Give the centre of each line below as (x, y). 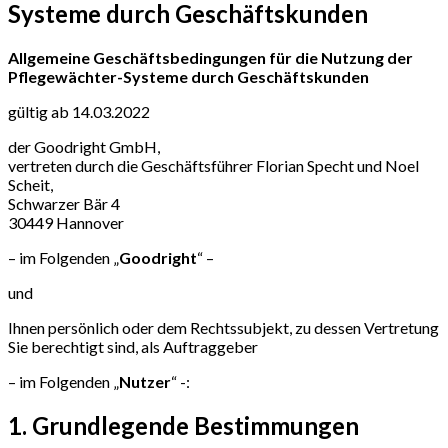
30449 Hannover (66, 222)
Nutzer (145, 381)
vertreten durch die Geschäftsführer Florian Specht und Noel (213, 165)
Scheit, (30, 184)
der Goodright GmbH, (84, 146)
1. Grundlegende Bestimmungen (183, 425)
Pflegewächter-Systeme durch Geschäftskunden (188, 76)
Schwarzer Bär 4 (64, 203)
